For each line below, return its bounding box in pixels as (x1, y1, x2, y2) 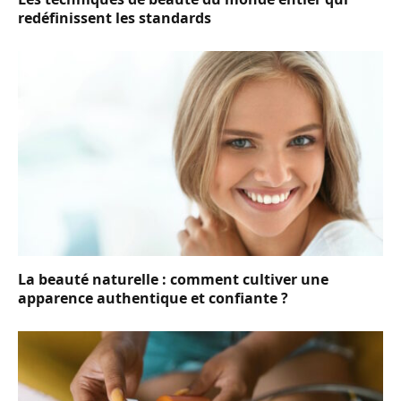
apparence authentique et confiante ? (18, 288, 288, 309)
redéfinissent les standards (18, 7, 211, 28)
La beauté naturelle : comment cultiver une (18, 269, 328, 290)
